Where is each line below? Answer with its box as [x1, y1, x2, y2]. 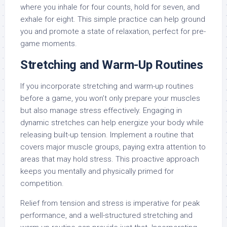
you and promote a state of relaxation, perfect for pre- [20, 27, 206, 36]
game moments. [20, 39, 77, 48]
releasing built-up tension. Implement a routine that [20, 130, 194, 139]
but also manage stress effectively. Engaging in [20, 106, 182, 115]
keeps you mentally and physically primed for [20, 167, 174, 176]
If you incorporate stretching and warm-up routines [20, 82, 194, 91]
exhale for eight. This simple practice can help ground [20, 15, 205, 24]
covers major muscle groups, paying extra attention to [20, 142, 206, 152]
